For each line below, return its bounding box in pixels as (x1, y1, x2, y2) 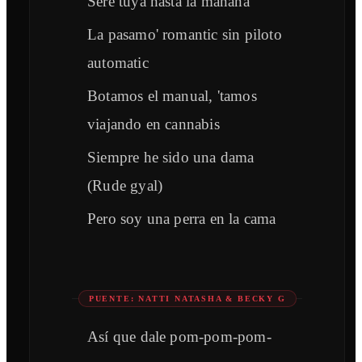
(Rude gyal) (87, 177, 163, 195)
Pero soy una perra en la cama (87, 210, 276, 228)
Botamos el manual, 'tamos (87, 87, 257, 105)
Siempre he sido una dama (87, 149, 255, 166)
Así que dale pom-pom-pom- (87, 328, 271, 346)
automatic (87, 54, 149, 72)
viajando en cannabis (87, 116, 220, 133)
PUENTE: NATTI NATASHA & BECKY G (88, 294, 286, 304)
